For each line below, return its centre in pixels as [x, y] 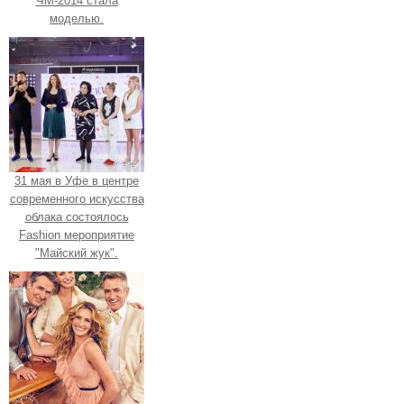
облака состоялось [77, 216]
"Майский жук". [77, 252]
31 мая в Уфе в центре [77, 180]
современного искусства [77, 198]
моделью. [77, 18]
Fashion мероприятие [77, 234]
